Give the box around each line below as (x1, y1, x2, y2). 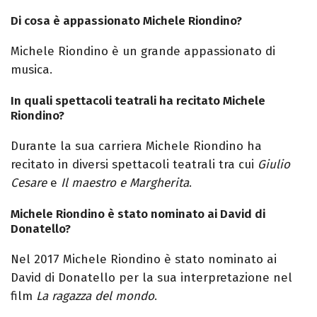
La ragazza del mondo (33, 289, 154, 304)
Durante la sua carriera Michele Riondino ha (11, 139, 262, 154)
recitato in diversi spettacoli (11, 157, 173, 173)
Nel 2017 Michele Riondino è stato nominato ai (11, 252, 277, 267)
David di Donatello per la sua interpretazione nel (11, 270, 292, 286)
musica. (11, 62, 56, 78)
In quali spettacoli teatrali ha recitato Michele (11, 93, 265, 109)
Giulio (254, 157, 290, 173)
